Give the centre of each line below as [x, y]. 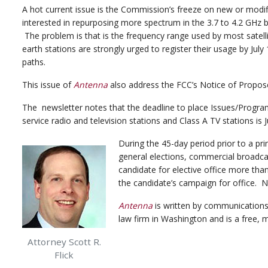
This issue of [48, 85]
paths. [34, 62]
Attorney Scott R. [64, 242]
